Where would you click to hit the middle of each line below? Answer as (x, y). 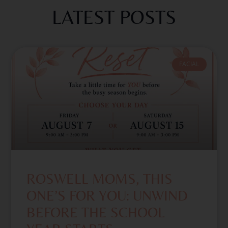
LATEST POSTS (114, 17)
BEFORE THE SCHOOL (96, 212)
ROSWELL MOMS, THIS (100, 178)
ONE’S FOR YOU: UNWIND (107, 195)
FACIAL (189, 64)
